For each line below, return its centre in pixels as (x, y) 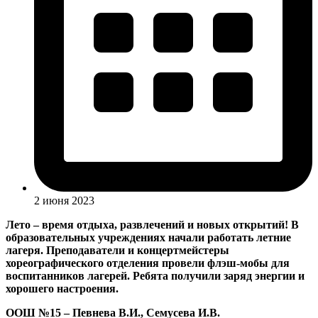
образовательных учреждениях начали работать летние (148, 237)
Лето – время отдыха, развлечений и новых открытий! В (152, 225)
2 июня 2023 (64, 201)
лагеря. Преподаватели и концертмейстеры (117, 250)
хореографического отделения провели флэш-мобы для (148, 263)
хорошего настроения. (62, 289)
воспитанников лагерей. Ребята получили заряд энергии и (155, 276)
